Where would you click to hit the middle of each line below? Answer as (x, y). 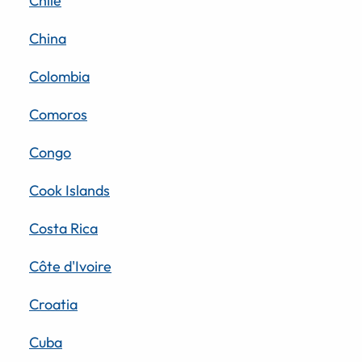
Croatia (53, 304)
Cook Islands (69, 190)
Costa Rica (63, 228)
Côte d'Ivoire (70, 266)
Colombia (59, 76)
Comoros (58, 114)
